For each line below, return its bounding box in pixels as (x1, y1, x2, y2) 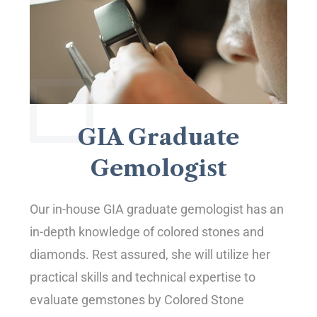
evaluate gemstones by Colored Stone (30, 292, 245, 307)
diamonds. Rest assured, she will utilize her (30, 246, 271, 262)
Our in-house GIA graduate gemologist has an (30, 201, 284, 217)
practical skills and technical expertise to (30, 269, 256, 284)
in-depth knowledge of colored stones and (30, 224, 265, 239)
